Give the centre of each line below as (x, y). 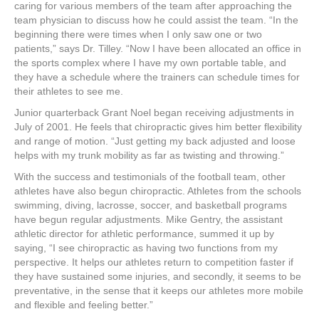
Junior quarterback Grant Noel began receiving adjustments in (154, 113)
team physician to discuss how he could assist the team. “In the (156, 20)
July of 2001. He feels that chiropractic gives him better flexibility (158, 127)
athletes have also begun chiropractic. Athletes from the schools (158, 191)
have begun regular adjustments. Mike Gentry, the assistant (148, 220)
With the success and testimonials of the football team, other (150, 177)
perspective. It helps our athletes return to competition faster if (154, 262)
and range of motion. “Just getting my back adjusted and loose (155, 141)
